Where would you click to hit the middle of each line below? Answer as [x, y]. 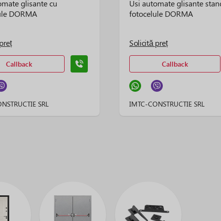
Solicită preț [148, 43]
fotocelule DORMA [161, 14]
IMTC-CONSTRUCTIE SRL [167, 104]
